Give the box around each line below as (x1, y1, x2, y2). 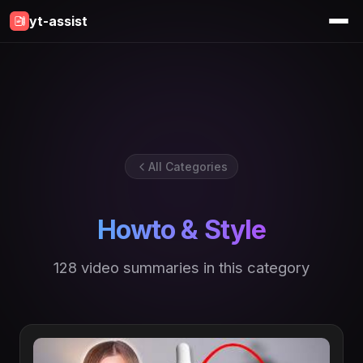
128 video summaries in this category (53, 258, 310, 277)
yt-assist (29, 13, 88, 29)
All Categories (148, 160, 228, 173)
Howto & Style (97, 214, 266, 246)
